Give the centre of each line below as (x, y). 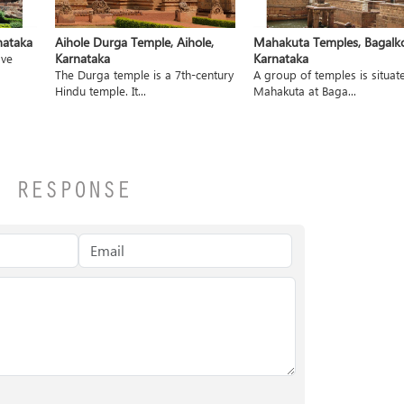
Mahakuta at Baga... (304, 90)
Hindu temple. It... (100, 90)
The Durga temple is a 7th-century (144, 74)
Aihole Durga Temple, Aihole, (134, 41)
